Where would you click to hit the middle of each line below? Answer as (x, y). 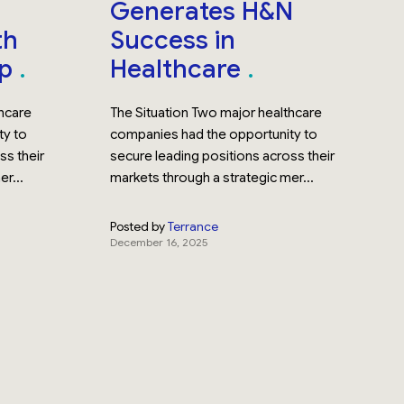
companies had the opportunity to (214, 134)
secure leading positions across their (223, 156)
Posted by (138, 226)
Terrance (193, 226)
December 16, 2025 (159, 242)
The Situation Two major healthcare (216, 113)
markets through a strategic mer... (212, 178)
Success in (173, 40)
